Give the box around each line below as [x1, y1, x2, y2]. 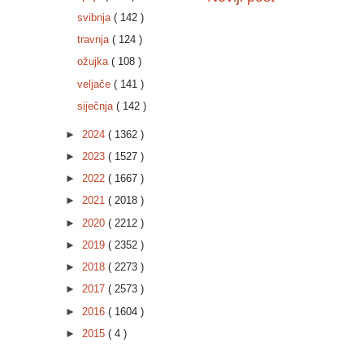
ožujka [76, 55, 111, 68]
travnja [76, 33, 112, 46]
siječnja [76, 99, 116, 112]
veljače [76, 77, 114, 90]
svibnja [76, 11, 114, 24]
